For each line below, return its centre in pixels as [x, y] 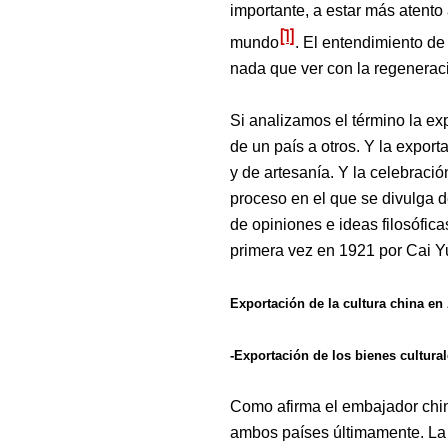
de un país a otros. [297, 146]
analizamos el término [327, 120]
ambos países [281, 432]
